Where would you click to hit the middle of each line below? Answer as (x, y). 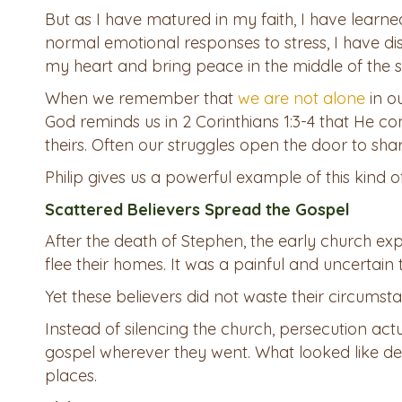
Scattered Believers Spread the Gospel (197, 210)
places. (71, 376)
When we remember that (141, 99)
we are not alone (301, 99)
